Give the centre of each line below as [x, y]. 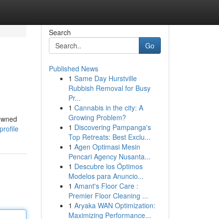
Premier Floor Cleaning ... [108, 196]
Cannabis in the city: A [109, 108]
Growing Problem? [97, 117]
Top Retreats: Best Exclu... [109, 137]
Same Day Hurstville [105, 78]
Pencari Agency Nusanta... [109, 156]
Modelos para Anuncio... [106, 176]
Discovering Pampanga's [112, 127]
